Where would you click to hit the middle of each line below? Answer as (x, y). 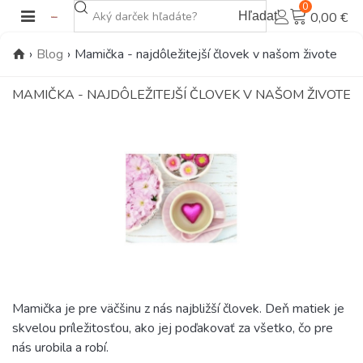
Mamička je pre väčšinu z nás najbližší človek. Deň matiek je (178, 309)
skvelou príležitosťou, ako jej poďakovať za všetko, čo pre (173, 329)
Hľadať (259, 16)
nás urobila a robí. (60, 348)
